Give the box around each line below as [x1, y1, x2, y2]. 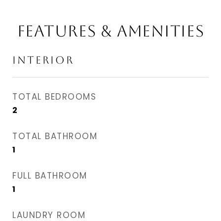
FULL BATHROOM [12, 170, 87, 182]
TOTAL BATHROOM [12, 130, 97, 142]
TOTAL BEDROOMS [12, 91, 96, 103]
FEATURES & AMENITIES [17, 22, 204, 40]
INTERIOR [12, 54, 74, 66]
